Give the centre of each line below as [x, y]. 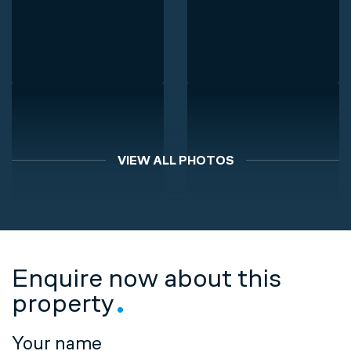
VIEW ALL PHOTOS [175, 160]
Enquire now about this [147, 278]
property [63, 303]
